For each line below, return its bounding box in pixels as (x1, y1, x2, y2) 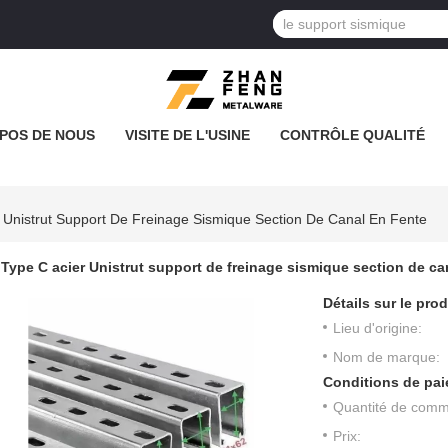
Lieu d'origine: (333, 320, 422, 337)
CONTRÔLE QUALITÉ (279, 127, 425, 143)
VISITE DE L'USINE (124, 127, 250, 143)
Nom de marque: (333, 349, 440, 366)
